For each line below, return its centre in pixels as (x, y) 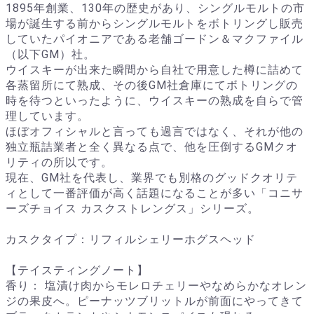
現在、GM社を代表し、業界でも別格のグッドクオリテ (152, 178)
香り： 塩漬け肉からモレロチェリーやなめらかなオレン (156, 286)
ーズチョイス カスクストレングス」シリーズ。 (132, 209)
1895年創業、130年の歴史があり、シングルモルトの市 (155, 8)
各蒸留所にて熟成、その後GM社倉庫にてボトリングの (152, 86)
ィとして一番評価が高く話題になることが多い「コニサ (155, 193)
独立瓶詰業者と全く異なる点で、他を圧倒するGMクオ (152, 147)
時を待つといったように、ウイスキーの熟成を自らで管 (155, 101)
